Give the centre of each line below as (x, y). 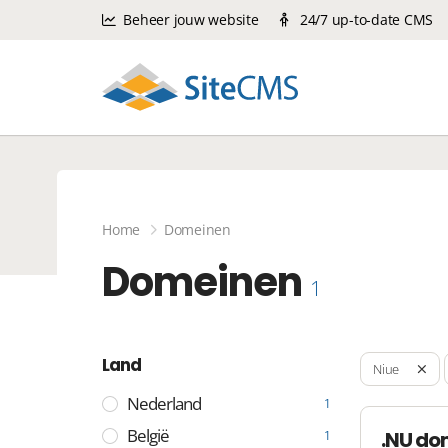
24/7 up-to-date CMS (364, 19)
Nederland (164, 403)
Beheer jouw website (189, 19)
